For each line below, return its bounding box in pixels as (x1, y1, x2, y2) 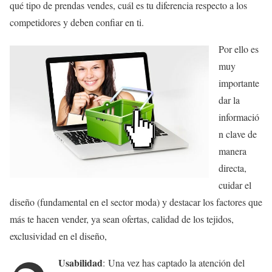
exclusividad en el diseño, (10, 229, 107, 243)
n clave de (219, 127, 257, 141)
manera (219, 144, 246, 158)
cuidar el (219, 178, 251, 192)
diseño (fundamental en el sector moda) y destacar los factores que (10, 195, 262, 209)
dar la (219, 93, 240, 107)
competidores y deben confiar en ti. (10, 16, 144, 29)
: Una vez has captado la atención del (103, 256, 245, 270)
